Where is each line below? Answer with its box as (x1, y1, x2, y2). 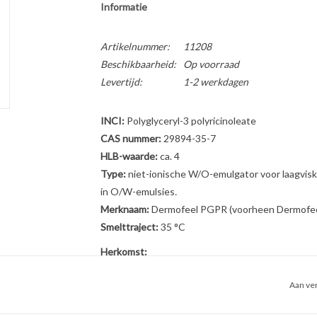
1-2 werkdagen (183, 76, 248, 88)
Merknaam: (100, 203, 149, 215)
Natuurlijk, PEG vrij (100, 263, 182, 275)
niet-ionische (125, 168, 188, 180)
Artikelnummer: (100, 40, 170, 52)
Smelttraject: (100, 221, 158, 233)
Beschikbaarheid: (100, 58, 176, 70)
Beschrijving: (100, 288, 157, 300)
